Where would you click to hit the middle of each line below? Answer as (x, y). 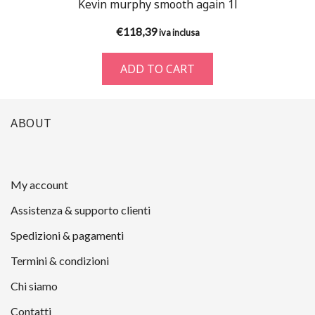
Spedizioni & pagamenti (67, 235)
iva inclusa (179, 32)
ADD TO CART (157, 69)
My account (39, 184)
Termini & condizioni (60, 260)
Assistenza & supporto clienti (81, 210)
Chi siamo (34, 285)
